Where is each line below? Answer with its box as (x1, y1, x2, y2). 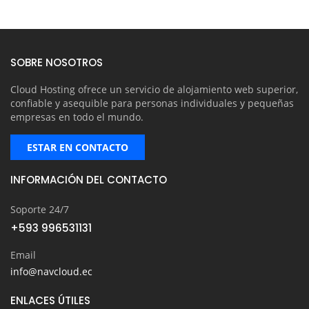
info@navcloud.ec (10, 265, 92, 279)
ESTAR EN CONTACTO (27, 141, 128, 154)
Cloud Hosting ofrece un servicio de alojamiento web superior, (10, 83, 298, 97)
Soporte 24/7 (10, 203, 69, 217)
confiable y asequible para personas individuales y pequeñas (10, 97, 294, 110)
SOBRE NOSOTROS (10, 55, 103, 70)
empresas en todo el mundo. (10, 110, 143, 124)
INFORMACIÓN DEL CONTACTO (10, 172, 167, 188)
